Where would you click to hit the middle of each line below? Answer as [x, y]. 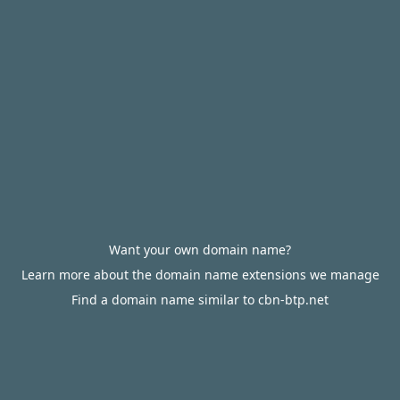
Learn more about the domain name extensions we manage [200, 275]
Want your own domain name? [200, 250]
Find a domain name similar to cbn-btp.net [200, 300]
